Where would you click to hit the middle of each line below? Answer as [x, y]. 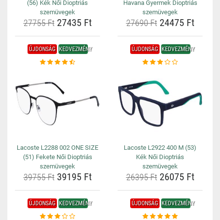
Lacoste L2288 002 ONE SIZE [57, 148]
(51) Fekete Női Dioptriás [57, 157]
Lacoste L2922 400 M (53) [160, 148]
